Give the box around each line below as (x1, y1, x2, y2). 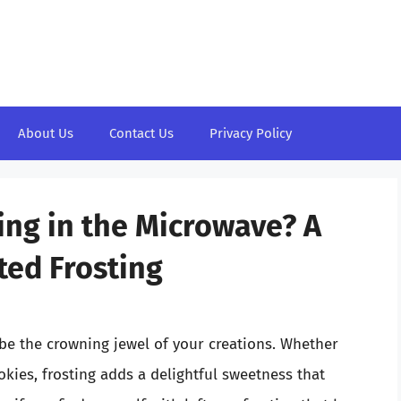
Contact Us (109, 125, 174, 141)
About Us (18, 125, 73, 141)
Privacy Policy (209, 125, 292, 141)
